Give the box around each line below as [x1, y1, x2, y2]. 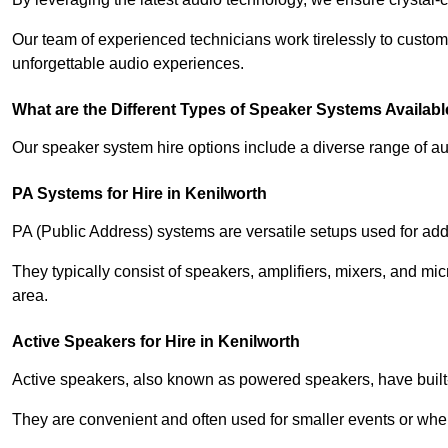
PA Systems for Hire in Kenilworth [12, 184, 267, 202]
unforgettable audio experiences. [12, 54, 244, 72]
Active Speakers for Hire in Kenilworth [12, 332, 300, 350]
